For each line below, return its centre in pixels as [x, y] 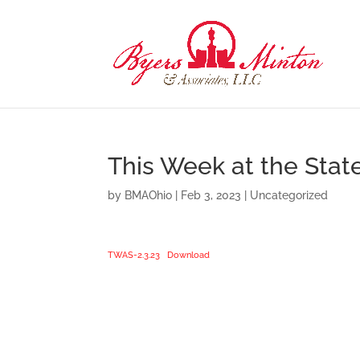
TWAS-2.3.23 [134, 255]
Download [188, 255]
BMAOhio [149, 195]
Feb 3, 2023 [211, 195]
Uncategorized [289, 195]
